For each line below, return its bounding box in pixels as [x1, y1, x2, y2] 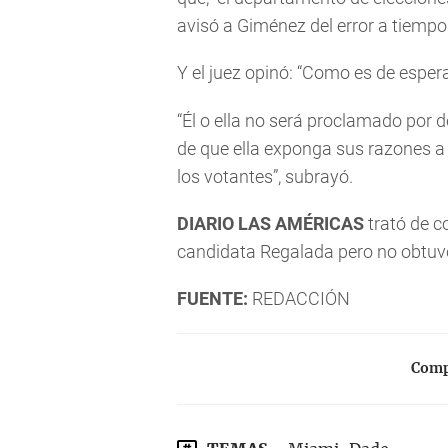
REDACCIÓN [248, 287, 350, 309]
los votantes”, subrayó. [177, 165, 353, 187]
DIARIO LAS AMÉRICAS [177, 212, 364, 234]
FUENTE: [177, 287, 248, 309]
